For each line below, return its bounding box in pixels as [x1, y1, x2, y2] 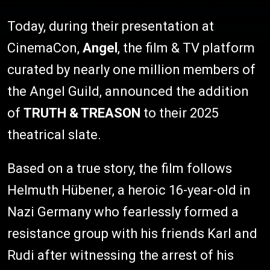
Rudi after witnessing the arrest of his [7, 247, 234, 263]
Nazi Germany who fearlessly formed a [7, 204, 239, 219]
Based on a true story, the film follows [7, 160, 232, 176]
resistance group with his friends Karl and [7, 225, 257, 241]
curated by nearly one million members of [7, 61, 256, 77]
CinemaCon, [7, 40, 83, 55]
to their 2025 [143, 105, 219, 121]
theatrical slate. [7, 127, 101, 142]
